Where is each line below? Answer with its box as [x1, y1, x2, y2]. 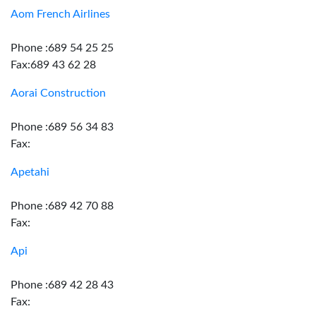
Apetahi [11, 166, 49, 178]
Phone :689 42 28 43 [11, 279, 114, 291]
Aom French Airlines [11, 8, 110, 20]
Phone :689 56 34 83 [11, 121, 114, 133]
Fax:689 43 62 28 [11, 59, 96, 71]
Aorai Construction [11, 87, 106, 99]
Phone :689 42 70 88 [11, 200, 114, 212]
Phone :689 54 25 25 [11, 42, 114, 54]
